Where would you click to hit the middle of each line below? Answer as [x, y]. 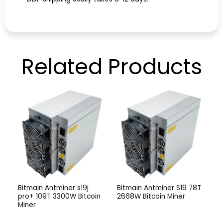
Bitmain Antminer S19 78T [159, 188]
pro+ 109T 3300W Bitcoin [59, 196]
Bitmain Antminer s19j [53, 188]
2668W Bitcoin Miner [151, 196]
